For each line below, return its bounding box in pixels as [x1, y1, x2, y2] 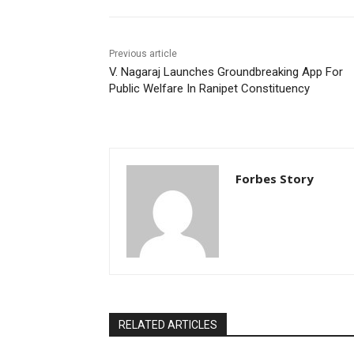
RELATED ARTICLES [119, 318, 217, 332]
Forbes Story [235, 171, 314, 187]
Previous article [109, 48, 177, 60]
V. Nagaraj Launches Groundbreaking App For [109, 65, 343, 80]
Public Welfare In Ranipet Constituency [109, 81, 310, 96]
